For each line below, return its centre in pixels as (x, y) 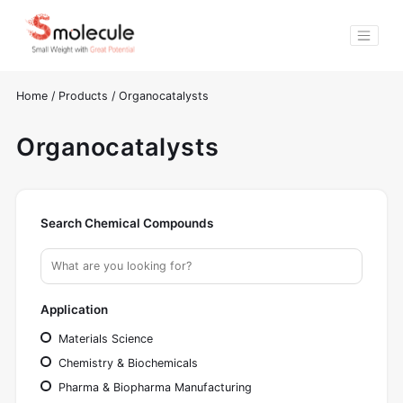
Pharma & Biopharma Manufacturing (154, 387)
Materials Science (104, 338)
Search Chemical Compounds (127, 224)
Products (85, 96)
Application (74, 310)
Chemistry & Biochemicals (127, 363)
